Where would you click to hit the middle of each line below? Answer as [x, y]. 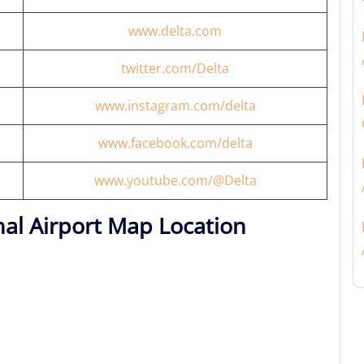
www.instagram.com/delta [175, 106]
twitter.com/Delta [175, 68]
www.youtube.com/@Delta [175, 180]
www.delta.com [175, 31]
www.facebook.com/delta [175, 143]
